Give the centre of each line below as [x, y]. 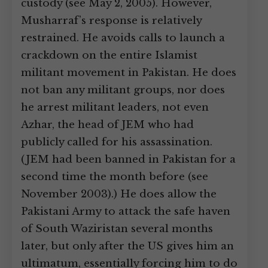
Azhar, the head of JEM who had [107, 125]
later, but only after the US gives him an [127, 246]
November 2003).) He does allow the [119, 194]
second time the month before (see [115, 177]
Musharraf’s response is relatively [111, 21]
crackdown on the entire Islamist [109, 55]
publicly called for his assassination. [117, 142]
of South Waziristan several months [117, 229]
